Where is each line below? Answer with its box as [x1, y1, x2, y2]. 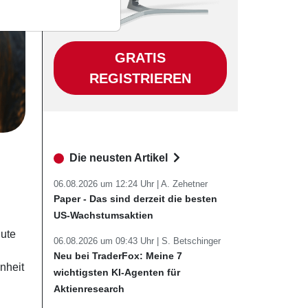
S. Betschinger [162, 236, 221, 246]
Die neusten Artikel [69, 152, 170, 164]
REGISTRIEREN [89, 71, 191, 86]
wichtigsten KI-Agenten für [54, 267, 180, 278]
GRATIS [115, 50, 166, 65]
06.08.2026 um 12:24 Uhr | [54, 179, 161, 189]
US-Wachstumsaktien [54, 210, 153, 221]
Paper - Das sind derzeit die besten [54, 193, 217, 204]
